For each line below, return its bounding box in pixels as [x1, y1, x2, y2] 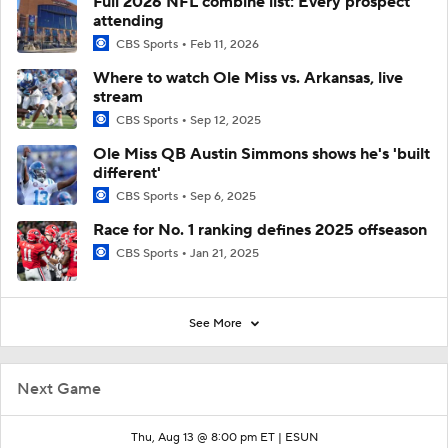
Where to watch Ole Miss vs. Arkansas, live [93, 68, 403, 88]
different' [93, 163, 161, 184]
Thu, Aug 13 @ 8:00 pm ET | [130, 430, 285, 446]
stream [93, 87, 143, 107]
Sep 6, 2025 [190, 189, 256, 205]
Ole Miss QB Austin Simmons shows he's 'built [93, 144, 430, 165]
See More [189, 316, 245, 332]
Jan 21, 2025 [190, 246, 259, 262]
